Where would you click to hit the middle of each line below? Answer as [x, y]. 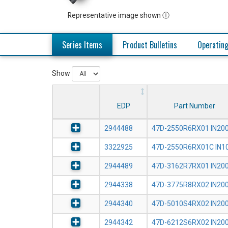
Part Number [195, 106]
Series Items [82, 45]
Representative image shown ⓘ [119, 16]
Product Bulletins [150, 45]
